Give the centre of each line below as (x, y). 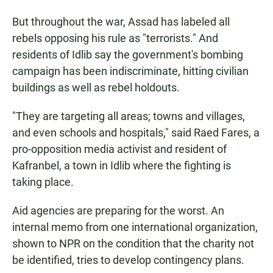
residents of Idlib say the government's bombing (128, 55)
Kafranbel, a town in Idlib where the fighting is (122, 166)
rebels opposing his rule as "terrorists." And (115, 38)
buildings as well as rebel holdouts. (96, 88)
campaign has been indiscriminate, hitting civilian (130, 71)
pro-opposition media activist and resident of (119, 149)
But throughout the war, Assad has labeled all (121, 22)
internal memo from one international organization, (135, 227)
